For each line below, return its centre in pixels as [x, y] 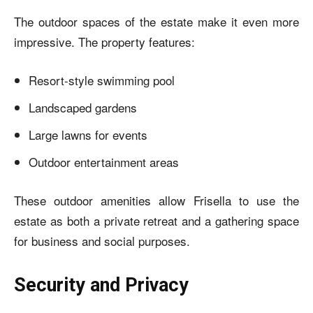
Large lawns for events [88, 134]
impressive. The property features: [104, 42]
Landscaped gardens [83, 107]
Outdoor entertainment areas [104, 162]
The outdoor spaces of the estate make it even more [156, 21]
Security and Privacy [101, 285]
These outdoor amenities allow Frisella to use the [156, 200]
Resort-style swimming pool [102, 80]
